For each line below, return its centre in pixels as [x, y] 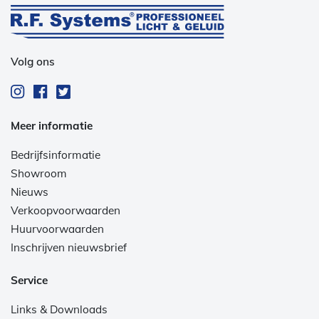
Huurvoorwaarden [57, 229]
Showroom [39, 173]
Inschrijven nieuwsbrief [69, 247]
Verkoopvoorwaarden [66, 210]
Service [29, 280]
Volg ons [33, 61]
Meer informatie [52, 125]
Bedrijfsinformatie [56, 155]
